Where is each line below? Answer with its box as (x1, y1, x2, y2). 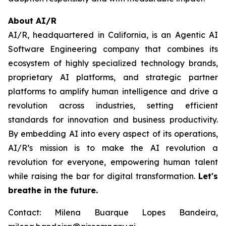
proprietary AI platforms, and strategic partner (8, 72, 218, 82)
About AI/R (8, 16, 56, 26)
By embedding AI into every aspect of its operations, (8, 129, 218, 139)
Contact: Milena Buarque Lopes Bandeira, (8, 207, 218, 217)
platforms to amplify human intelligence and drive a (8, 86, 218, 96)
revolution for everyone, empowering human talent (8, 157, 218, 167)
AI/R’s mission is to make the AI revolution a (8, 143, 218, 153)
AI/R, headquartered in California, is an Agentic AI (8, 30, 218, 40)
